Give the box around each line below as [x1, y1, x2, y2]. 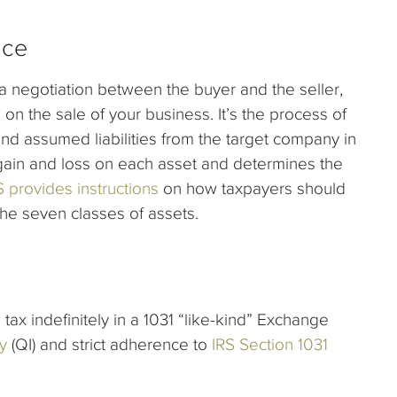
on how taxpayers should [159, 179, 346, 198]
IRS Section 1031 [212, 335, 328, 354]
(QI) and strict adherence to [7, 335, 212, 354]
